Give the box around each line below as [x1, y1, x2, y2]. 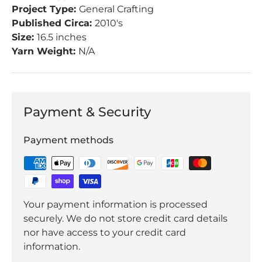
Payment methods [23, 134, 113, 146]
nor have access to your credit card [23, 226, 186, 238]
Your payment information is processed [23, 198, 208, 210]
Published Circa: [12, 17, 95, 29]
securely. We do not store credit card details [23, 212, 227, 224]
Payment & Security [23, 104, 151, 119]
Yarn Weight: [12, 45, 78, 57]
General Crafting [79, 3, 154, 15]
